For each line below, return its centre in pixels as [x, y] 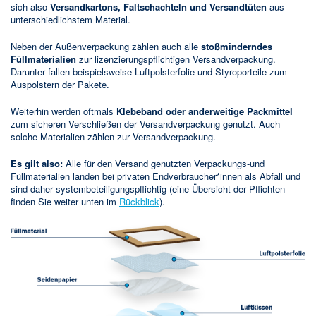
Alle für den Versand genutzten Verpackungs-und [164, 163]
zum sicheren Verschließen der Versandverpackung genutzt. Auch [145, 123]
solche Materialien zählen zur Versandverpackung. [113, 136]
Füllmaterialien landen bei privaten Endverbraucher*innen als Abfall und [156, 176]
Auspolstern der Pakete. [60, 84]
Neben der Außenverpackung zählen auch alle [106, 46]
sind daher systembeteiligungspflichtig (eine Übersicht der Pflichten [148, 188]
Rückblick [139, 201]
